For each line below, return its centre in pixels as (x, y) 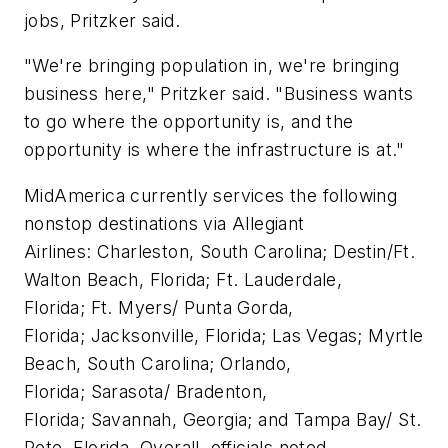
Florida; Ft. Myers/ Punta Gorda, (159, 307)
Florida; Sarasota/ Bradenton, (146, 391)
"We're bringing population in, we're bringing (211, 66)
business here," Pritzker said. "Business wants (219, 94)
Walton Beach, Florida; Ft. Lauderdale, (183, 279)
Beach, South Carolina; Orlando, (158, 363)
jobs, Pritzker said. (102, 20)
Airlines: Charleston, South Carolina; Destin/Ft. (220, 251)
